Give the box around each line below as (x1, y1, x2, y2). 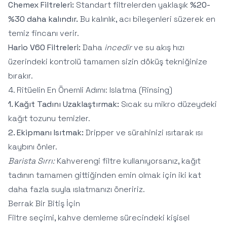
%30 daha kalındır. (8, 14, 78, 24)
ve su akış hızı (132, 42, 184, 53)
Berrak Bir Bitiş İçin (8, 198, 80, 209)
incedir (104, 42, 132, 53)
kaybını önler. (8, 141, 57, 152)
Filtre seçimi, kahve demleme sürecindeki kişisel (8, 212, 190, 223)
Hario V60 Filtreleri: (8, 42, 81, 53)
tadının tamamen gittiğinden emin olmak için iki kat (8, 170, 201, 180)
